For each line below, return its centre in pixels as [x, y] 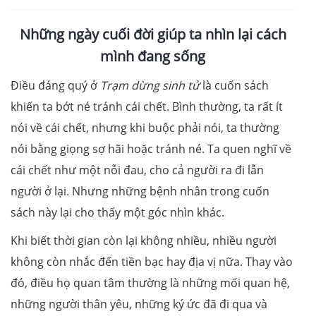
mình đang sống [153, 56]
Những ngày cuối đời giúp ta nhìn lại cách [153, 34]
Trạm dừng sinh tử [150, 85]
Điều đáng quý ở [55, 85]
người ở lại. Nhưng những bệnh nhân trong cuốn [140, 191]
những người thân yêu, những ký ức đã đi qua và [139, 304]
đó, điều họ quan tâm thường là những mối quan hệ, [150, 282]
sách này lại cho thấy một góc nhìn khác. [117, 212]
